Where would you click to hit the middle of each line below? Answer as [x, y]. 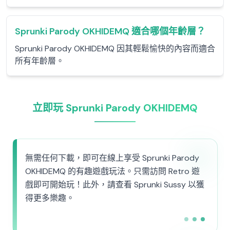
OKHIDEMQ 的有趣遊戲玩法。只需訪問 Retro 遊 [112, 171]
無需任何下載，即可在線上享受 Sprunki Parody [112, 158]
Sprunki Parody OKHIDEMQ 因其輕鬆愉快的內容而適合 [115, 49]
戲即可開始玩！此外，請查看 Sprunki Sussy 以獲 [115, 185]
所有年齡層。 [40, 61]
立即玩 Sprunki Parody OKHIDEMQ [115, 108]
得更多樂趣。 [50, 198]
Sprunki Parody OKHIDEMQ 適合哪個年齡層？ [110, 31]
